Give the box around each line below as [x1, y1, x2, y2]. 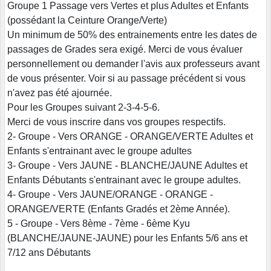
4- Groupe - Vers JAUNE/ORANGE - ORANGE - [7, 189, 213, 200]
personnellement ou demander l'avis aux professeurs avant [7, 59, 260, 70]
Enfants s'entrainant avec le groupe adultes [7, 146, 192, 157]
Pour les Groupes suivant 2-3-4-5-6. [7, 102, 160, 113]
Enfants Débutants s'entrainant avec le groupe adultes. [7, 175, 241, 186]
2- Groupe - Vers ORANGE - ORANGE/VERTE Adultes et [7, 131, 253, 142]
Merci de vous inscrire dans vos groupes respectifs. [7, 117, 226, 128]
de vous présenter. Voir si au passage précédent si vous [7, 73, 246, 84]
